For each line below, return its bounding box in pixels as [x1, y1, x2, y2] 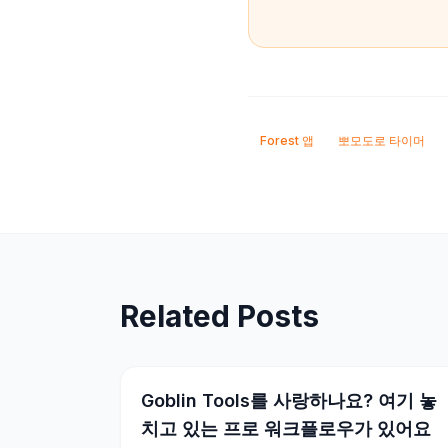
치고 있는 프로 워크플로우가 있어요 [141, 418, 431, 439]
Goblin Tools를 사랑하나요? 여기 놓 [141, 390, 437, 411]
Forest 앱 [260, 133, 314, 148]
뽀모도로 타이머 [338, 133, 425, 148]
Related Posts [120, 298, 319, 334]
